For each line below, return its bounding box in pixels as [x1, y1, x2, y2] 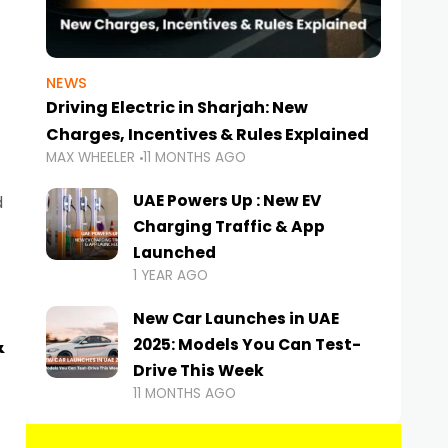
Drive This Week [133, 360, 264, 382]
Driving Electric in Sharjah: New [46, 96, 308, 120]
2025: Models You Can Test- [133, 334, 361, 356]
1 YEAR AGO [133, 266, 208, 286]
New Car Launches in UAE [133, 308, 339, 330]
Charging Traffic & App [133, 216, 325, 238]
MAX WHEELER [46, 148, 135, 168]
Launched [133, 242, 216, 264]
